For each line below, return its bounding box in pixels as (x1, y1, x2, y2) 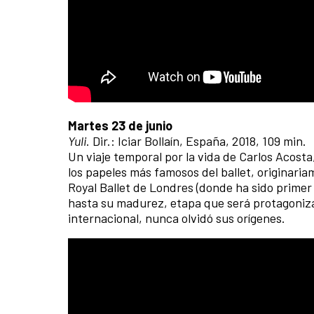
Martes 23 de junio (68, 117, 172, 133)
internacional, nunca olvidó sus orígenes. (68, 210, 285, 226)
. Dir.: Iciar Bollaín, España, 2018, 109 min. (86, 132, 306, 149)
